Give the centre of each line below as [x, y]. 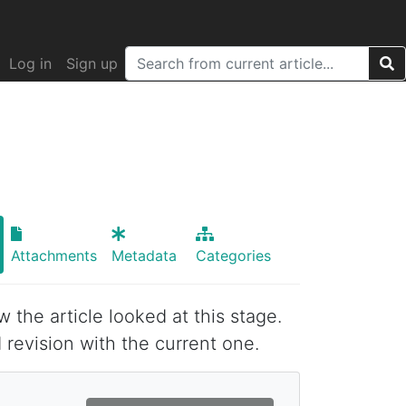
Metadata [144, 255]
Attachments [53, 255]
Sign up [92, 63]
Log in [30, 63]
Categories [234, 255]
